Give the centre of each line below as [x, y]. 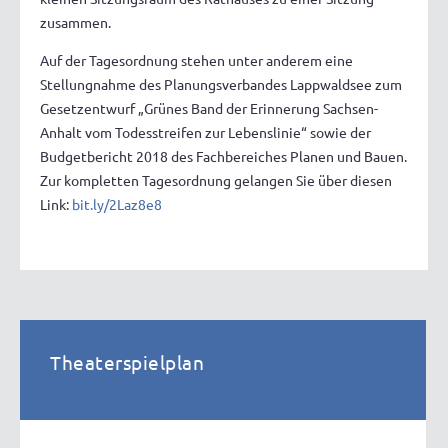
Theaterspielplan [127, 362]
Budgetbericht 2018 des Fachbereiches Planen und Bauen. [223, 156]
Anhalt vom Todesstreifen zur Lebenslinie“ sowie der [205, 132]
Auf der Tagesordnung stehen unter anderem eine [196, 60]
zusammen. [78, 22]
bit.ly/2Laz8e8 [117, 204]
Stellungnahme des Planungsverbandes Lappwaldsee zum [221, 84]
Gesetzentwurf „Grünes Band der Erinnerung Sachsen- [209, 108]
